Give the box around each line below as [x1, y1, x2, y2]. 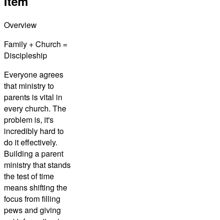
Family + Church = [4, 38, 67, 50]
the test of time [4, 170, 54, 182]
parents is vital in [4, 91, 62, 103]
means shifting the [4, 181, 67, 193]
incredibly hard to [4, 125, 64, 137]
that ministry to [4, 80, 54, 91]
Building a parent [4, 147, 63, 159]
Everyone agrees [4, 68, 63, 80]
